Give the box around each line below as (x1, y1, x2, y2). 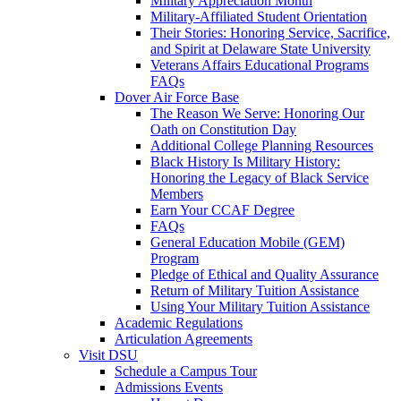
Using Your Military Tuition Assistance (150, 299, 370, 314)
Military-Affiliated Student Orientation (150, 9, 367, 24)
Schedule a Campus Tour (115, 363, 257, 379)
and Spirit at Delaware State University (150, 41, 371, 56)
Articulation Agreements (115, 331, 252, 346)
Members (150, 186, 203, 201)
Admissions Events (115, 380, 223, 395)
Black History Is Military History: (150, 154, 340, 169)
